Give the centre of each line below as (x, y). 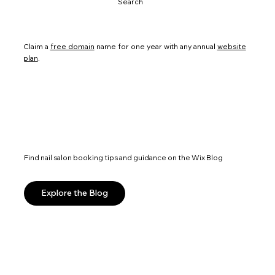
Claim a (37, 46)
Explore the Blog (74, 193)
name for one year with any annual (156, 46)
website (231, 46)
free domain (72, 46)
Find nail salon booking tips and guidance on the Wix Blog (123, 157)
